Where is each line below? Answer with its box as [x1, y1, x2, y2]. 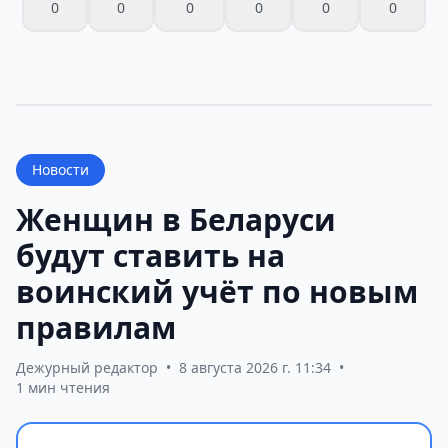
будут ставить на [16, 234, 285, 276]
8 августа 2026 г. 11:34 [179, 357, 331, 377]
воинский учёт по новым [16, 270, 418, 312]
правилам [16, 306, 176, 348]
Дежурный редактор [16, 357, 158, 377]
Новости [32, 159, 89, 179]
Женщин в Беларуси [16, 198, 336, 240]
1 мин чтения [16, 377, 110, 397]
